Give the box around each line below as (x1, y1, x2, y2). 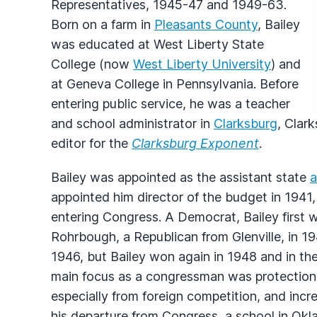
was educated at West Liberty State (51, 36, 264, 52)
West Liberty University (133, 56, 271, 71)
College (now (51, 56, 133, 71)
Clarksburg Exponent (132, 135, 259, 151)
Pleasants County (154, 16, 258, 32)
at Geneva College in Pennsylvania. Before (51, 76, 299, 91)
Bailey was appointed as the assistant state (51, 169, 310, 185)
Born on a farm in (51, 16, 154, 32)
